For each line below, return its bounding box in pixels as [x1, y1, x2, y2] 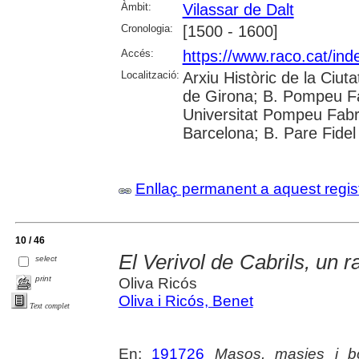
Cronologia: [120, 22, 173, 34]
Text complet [30, 301, 70, 310]
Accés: [120, 46, 154, 59]
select [35, 253, 58, 263]
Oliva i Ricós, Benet [118, 292, 253, 309]
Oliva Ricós [118, 275, 197, 292]
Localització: [120, 68, 179, 81]
